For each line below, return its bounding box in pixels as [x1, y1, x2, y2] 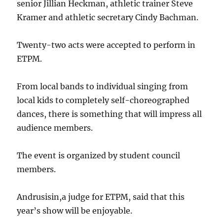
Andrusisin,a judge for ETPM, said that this [17, 192, 185, 202]
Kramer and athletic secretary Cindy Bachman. [17, 12, 199, 22]
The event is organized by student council [17, 150, 181, 160]
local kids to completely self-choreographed [17, 95, 190, 105]
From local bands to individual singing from [17, 81, 188, 91]
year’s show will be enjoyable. [17, 206, 133, 216]
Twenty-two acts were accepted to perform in [17, 40, 196, 50]
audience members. [17, 123, 93, 133]
